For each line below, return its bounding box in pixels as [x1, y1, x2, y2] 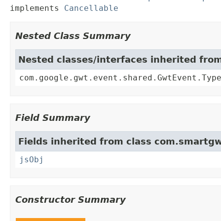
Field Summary [15, 112, 90, 123]
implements [10, 3, 64, 13]
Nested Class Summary [15, 31, 131, 41]
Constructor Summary [15, 194, 126, 205]
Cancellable [64, 3, 118, 13]
